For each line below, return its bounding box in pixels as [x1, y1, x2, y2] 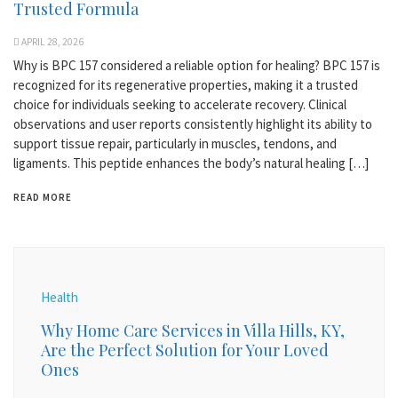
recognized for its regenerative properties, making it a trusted [13, 76, 358, 94]
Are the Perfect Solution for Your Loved [41, 339, 329, 362]
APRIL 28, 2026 [21, 36, 84, 49]
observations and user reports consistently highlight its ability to [13, 115, 372, 133]
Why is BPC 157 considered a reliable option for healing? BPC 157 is [13, 57, 380, 75]
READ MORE [13, 191, 72, 204]
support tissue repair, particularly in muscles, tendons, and [13, 135, 337, 153]
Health [41, 289, 78, 306]
